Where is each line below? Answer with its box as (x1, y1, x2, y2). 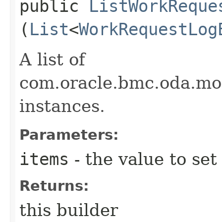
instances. (19, 96, 105, 116)
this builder (19, 200, 118, 220)
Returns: (19, 177, 89, 194)
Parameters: (19, 126, 119, 143)
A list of (19, 49, 85, 69)
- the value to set (69, 149, 217, 169)
